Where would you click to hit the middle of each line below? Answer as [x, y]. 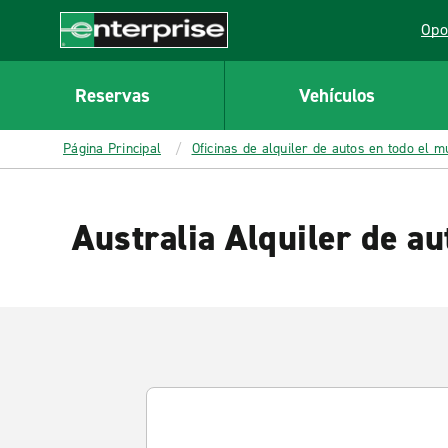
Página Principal [112, 148]
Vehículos [336, 95]
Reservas [112, 95]
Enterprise [96, 58]
